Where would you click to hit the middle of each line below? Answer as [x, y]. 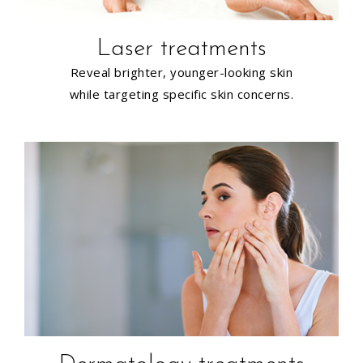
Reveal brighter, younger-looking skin [181, 72]
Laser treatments [181, 49]
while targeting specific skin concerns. [181, 94]
